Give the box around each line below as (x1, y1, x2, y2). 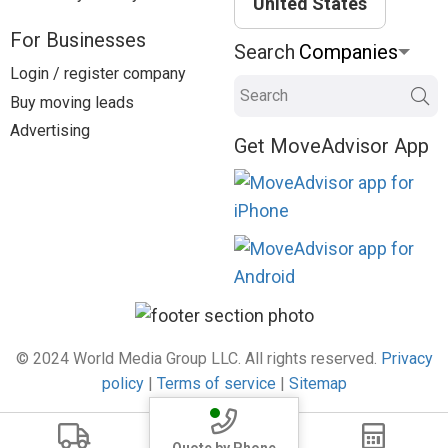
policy (101, 374, 144, 394)
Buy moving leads (10, 92, 134, 112)
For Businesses (10, 28, 146, 53)
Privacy (380, 349, 433, 369)
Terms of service (156, 374, 276, 394)
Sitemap (288, 374, 347, 394)
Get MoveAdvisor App (234, 134, 429, 159)
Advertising (10, 121, 90, 141)
